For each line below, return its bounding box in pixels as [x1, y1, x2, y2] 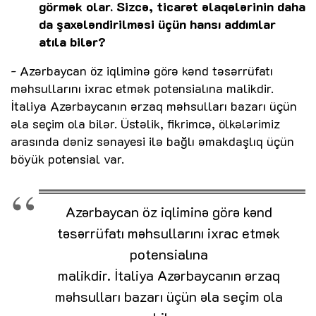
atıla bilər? [39, 32, 106, 50]
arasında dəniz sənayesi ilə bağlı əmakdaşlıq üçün [11, 132, 294, 150]
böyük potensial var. [11, 150, 124, 167]
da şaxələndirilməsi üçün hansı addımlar [39, 15, 276, 32]
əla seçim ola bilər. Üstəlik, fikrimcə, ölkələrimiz [11, 114, 280, 132]
